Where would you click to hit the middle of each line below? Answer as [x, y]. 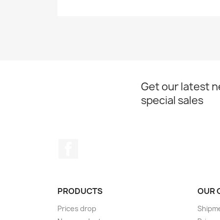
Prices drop [77, 208]
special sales [172, 100]
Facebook [96, 144]
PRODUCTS [80, 191]
